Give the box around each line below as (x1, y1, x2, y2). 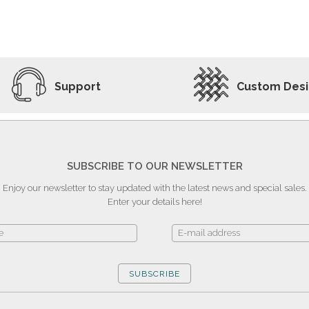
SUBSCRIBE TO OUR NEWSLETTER (66, 160, 243, 173)
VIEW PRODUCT (189, 34, 256, 43)
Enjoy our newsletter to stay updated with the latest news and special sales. (2, 183, 307, 194)
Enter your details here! (107, 197, 202, 208)
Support (54, 79, 101, 93)
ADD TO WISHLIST (48, 34, 126, 43)
